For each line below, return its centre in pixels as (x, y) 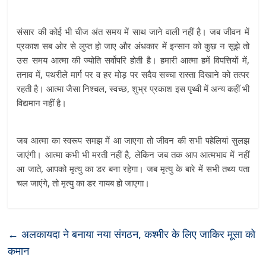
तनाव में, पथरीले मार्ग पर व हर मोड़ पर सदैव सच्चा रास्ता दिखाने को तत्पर (133, 74)
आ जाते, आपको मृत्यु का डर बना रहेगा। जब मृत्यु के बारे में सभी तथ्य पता (133, 169)
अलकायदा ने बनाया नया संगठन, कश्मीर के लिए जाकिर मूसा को (137, 234)
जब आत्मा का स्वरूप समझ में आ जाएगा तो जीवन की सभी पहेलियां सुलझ (133, 140)
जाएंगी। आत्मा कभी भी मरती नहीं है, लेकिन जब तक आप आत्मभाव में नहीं (133, 154)
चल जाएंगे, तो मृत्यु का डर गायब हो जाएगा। (83, 183)
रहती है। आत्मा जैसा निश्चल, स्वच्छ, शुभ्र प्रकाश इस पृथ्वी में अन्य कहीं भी (133, 88)
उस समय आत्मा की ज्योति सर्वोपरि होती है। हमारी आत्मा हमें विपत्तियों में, (133, 60)
